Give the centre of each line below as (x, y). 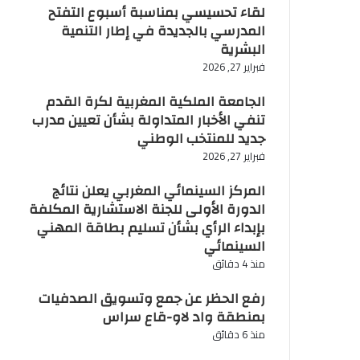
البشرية (242, 50)
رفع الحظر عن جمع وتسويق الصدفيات (151, 299)
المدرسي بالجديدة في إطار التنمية (163, 31)
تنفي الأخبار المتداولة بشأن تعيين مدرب (148, 121)
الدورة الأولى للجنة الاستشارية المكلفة (147, 210)
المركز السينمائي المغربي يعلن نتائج (158, 191)
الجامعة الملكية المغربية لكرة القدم (155, 102)
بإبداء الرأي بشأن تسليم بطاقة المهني (151, 228)
